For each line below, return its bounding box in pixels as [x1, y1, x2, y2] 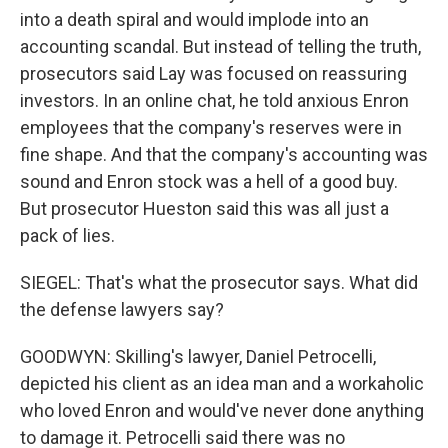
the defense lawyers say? [20, 299, 224, 320]
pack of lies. [20, 225, 115, 246]
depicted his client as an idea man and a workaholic [20, 373, 424, 394]
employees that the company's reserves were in [20, 117, 402, 138]
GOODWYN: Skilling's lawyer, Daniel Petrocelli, [20, 346, 376, 367]
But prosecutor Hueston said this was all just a [20, 198, 389, 219]
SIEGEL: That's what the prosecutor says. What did [20, 272, 418, 293]
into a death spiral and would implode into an [20, 9, 369, 30]
